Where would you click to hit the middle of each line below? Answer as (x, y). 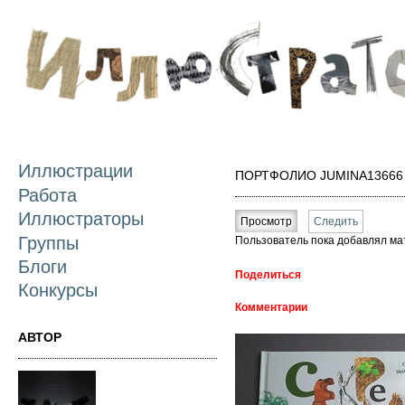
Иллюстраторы (81, 219)
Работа (47, 195)
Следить (336, 221)
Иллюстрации (75, 171)
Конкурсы (58, 291)
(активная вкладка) (340, 221)
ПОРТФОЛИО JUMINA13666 (319, 175)
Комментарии (271, 307)
